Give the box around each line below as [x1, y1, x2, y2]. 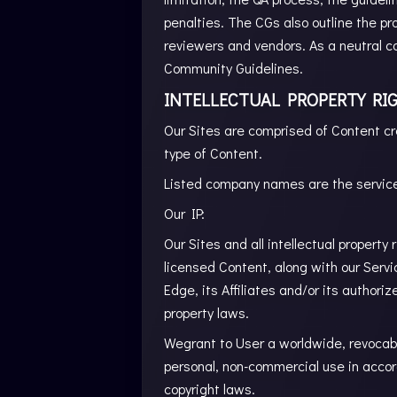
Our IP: [164, 204, 205, 222]
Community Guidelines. [164, 58, 303, 77]
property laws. [164, 303, 249, 322]
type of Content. [164, 144, 262, 162]
